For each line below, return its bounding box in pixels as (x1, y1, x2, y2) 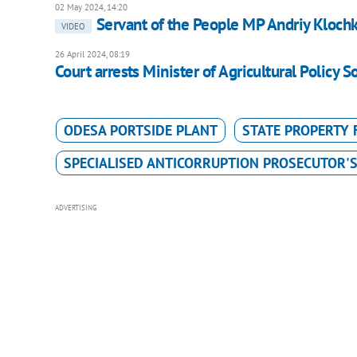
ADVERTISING (54, 203, 97, 213)
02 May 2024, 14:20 (54, 2, 127, 14)
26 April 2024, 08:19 (54, 49, 130, 61)
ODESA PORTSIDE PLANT (63, 121, 218, 140)
